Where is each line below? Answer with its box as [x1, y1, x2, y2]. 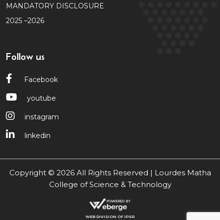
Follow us [6, 51, 45, 62]
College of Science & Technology [49, 179, 171, 189]
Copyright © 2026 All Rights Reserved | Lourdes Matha [9, 167, 211, 177]
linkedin [25, 131, 51, 140]
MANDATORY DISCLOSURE [6, 1, 104, 10]
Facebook [22, 75, 58, 84]
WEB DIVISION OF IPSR [85, 214, 135, 219]
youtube [27, 93, 56, 103]
